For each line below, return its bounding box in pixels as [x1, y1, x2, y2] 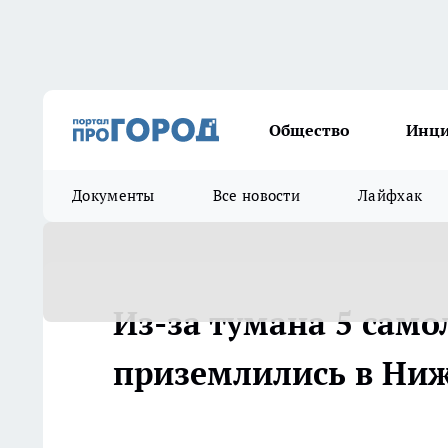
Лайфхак [358, 186, 423, 205]
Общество [269, 120, 350, 140]
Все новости [212, 186, 301, 205]
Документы [72, 186, 155, 205]
